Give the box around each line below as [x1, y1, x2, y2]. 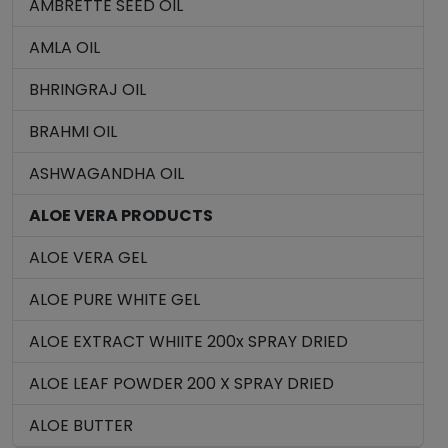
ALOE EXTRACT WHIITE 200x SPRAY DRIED [29, 330, 348, 353]
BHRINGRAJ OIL [29, 78, 146, 101]
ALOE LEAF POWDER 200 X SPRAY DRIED [29, 372, 334, 395]
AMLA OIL [29, 36, 100, 59]
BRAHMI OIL [29, 120, 117, 143]
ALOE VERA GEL [29, 246, 147, 269]
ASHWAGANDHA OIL [29, 162, 184, 185]
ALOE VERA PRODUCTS [29, 204, 213, 227]
